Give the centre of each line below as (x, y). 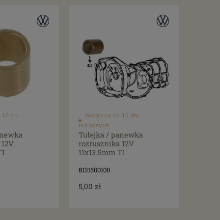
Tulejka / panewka (110, 135)
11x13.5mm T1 (102, 152)
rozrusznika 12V (106, 144)
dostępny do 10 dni (112, 116)
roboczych (94, 126)
